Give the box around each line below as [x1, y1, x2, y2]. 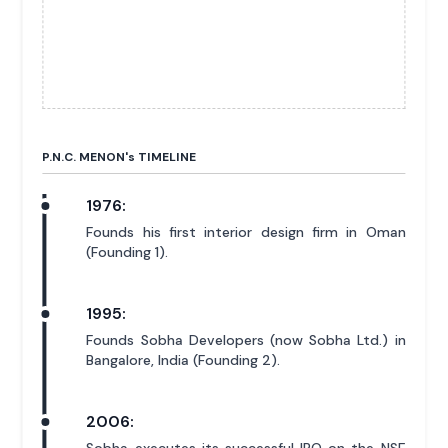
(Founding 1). [86, 243, 169, 262]
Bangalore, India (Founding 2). [86, 351, 281, 370]
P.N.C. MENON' [42, 149, 129, 166]
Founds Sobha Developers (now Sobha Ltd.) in [86, 331, 406, 350]
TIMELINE [135, 149, 197, 166]
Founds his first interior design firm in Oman [86, 223, 406, 242]
